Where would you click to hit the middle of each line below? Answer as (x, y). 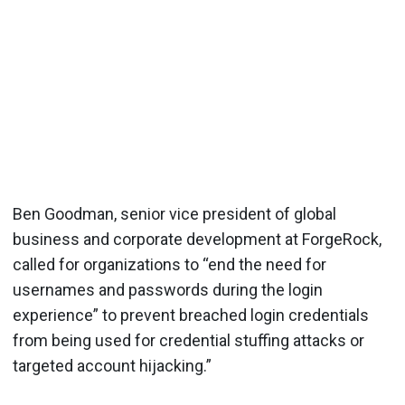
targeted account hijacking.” (112, 365)
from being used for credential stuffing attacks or (188, 340)
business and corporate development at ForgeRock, (197, 239)
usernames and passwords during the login (168, 289)
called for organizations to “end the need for (170, 264)
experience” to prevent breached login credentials (191, 315)
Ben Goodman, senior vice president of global (174, 213)
